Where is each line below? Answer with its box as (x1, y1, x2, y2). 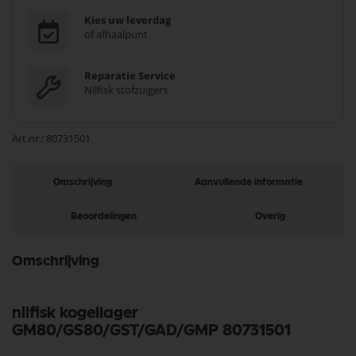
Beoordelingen (71, 211, 137, 221)
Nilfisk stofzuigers (84, 83, 168, 97)
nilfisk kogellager (12, 305, 137, 321)
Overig (254, 211, 285, 221)
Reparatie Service (84, 68, 176, 83)
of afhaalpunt (84, 27, 148, 41)
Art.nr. (12, 131, 41, 145)
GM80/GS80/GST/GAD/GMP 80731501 (12, 323, 291, 339)
